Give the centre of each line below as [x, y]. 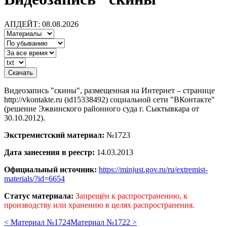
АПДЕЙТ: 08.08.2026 [41, 24]
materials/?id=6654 [34, 178]
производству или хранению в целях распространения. [99, 205]
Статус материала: [39, 196]
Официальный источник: [50, 169]
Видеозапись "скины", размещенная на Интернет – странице [109, 90]
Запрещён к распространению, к [131, 196]
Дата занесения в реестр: [49, 152]
